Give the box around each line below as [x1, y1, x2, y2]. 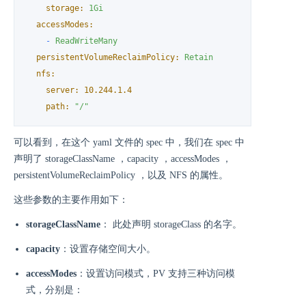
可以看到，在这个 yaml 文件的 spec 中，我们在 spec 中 [14, 137, 245, 148]
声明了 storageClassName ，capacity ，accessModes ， [14, 153, 232, 164]
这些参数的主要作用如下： [14, 194, 128, 205]
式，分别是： [26, 284, 83, 295]
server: [46, 85, 80, 96]
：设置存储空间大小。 [60, 243, 156, 254]
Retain [184, 53, 214, 63]
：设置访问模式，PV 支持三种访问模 [76, 268, 235, 279]
